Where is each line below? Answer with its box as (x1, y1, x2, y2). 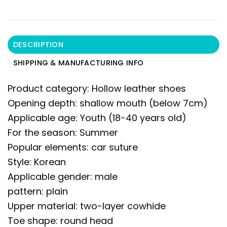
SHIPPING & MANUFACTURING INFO (13, 57, 144, 68)
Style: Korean (8, 155, 66, 168)
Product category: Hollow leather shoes (8, 82, 186, 95)
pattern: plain (8, 184, 68, 198)
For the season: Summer (8, 126, 118, 139)
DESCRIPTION (13, 39, 63, 50)
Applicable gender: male (8, 170, 118, 183)
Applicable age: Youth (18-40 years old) (8, 111, 186, 124)
